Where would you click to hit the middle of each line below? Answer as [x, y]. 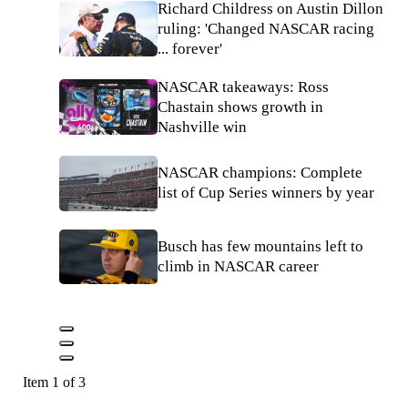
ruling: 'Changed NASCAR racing [266, 28]
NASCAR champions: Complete [260, 173]
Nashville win [202, 127]
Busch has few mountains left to [260, 246]
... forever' [190, 48]
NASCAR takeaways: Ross [243, 87]
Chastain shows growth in [240, 107]
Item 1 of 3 [54, 382]
